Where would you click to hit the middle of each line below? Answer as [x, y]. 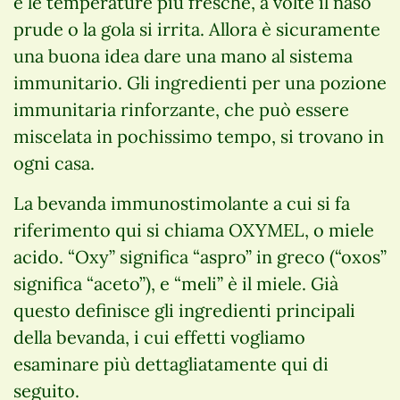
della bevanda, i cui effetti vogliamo [159, 337]
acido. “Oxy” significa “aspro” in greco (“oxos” [200, 256]
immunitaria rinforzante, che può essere [181, 109]
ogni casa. [54, 162]
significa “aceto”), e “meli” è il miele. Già [176, 283]
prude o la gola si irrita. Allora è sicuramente [197, 29]
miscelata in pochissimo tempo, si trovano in [199, 136]
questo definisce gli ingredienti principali [184, 310]
